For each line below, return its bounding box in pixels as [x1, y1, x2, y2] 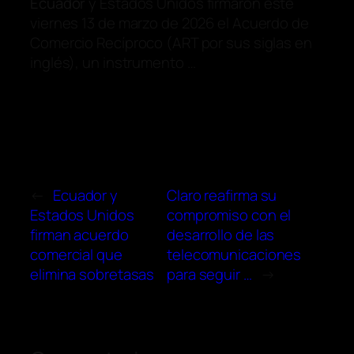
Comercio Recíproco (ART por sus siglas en [30, 32, 312, 53]
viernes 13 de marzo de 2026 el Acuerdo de [30, 12, 309, 33]
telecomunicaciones [167, 243, 302, 265]
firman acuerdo [30, 224, 129, 245]
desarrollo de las [167, 224, 275, 245]
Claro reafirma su [167, 184, 277, 205]
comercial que [30, 243, 122, 265]
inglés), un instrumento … [30, 51, 196, 73]
